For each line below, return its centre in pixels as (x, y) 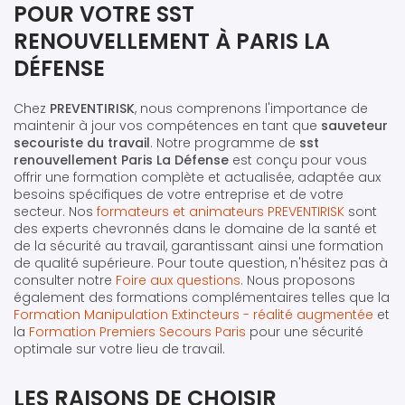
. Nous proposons (298, 280)
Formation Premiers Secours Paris (137, 331)
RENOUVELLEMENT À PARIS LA (172, 41)
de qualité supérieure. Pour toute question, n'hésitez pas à (201, 263)
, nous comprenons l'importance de (251, 108)
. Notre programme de (225, 142)
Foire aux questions (178, 280)
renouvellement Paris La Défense (121, 160)
